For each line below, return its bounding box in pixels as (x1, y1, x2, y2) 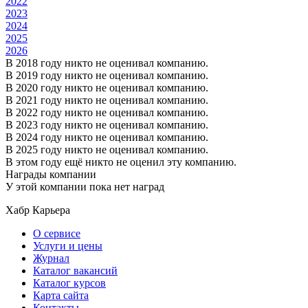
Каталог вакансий (33, 264, 118, 276)
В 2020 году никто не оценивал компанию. (5, 81, 208, 93)
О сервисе (33, 227, 80, 239)
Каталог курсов (33, 276, 106, 289)
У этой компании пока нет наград (5, 180, 164, 192)
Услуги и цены (33, 239, 102, 252)
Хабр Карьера (5, 203, 70, 216)
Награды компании (5, 168, 96, 180)
